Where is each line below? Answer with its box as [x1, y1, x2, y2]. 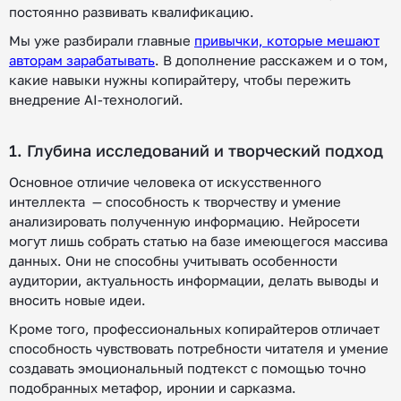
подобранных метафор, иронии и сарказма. [9, 380, 296, 396]
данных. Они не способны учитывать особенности [9, 252, 337, 269]
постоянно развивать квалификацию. [9, 4, 254, 20]
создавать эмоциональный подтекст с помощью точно [9, 360, 366, 376]
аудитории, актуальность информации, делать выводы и [9, 272, 379, 288]
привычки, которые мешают [194, 32, 380, 48]
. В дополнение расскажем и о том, [155, 52, 388, 68]
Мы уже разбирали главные [9, 32, 194, 48]
